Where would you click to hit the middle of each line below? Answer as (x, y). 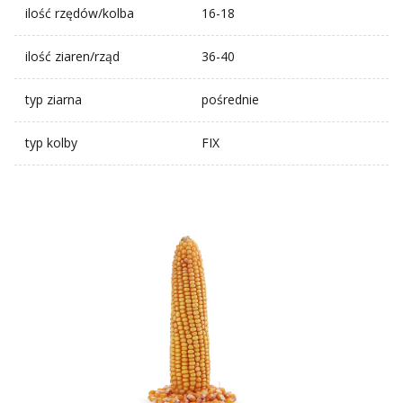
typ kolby (51, 143)
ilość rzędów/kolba (80, 13)
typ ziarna (54, 100)
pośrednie (230, 100)
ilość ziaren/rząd (72, 57)
